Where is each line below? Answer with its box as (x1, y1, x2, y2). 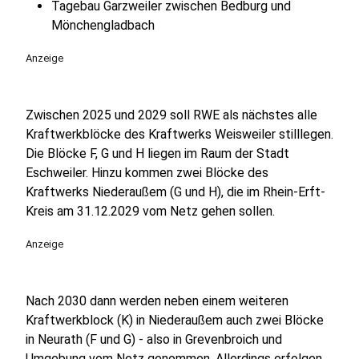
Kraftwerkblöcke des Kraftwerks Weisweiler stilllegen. (26, 127, 333, 142)
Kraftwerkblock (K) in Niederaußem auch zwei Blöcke (26, 313, 324, 328)
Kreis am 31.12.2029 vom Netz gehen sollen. (26, 204, 275, 219)
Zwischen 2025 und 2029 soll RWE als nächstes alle (26, 107, 317, 123)
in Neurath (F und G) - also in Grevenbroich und (26, 332, 282, 347)
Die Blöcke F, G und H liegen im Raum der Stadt (26, 146, 289, 161)
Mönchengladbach (51, 18, 155, 33)
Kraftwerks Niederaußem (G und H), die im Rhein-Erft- (26, 184, 325, 200)
